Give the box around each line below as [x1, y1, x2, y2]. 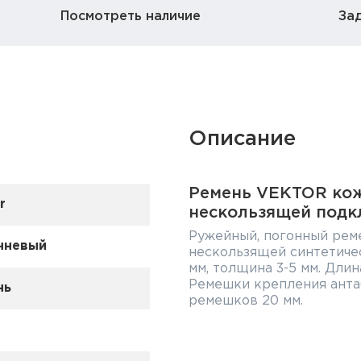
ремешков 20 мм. [189, 295, 303, 308]
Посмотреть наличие [60, 10, 201, 23]
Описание [189, 130, 296, 149]
